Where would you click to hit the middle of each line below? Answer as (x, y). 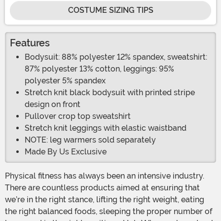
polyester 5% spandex (65, 81)
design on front (53, 105)
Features (30, 43)
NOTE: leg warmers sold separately (90, 140)
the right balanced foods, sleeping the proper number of (109, 212)
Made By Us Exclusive (66, 152)
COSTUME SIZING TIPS (110, 10)
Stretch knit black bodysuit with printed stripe (110, 93)
